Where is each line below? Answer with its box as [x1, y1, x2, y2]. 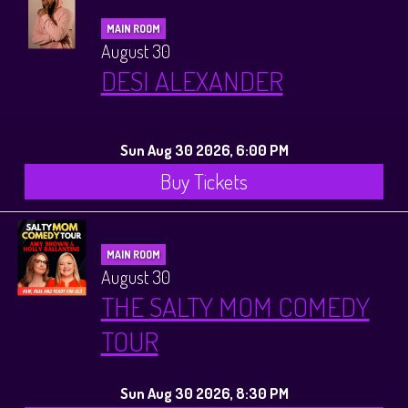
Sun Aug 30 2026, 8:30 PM [119, 383, 289, 403]
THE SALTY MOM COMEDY [100, 289, 370, 324]
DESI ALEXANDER [100, 62, 283, 97]
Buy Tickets [160, 168, 248, 195]
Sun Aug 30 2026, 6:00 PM [119, 139, 289, 159]
